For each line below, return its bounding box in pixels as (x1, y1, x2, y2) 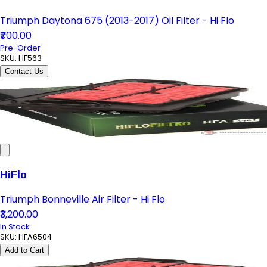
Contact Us (5, 66, 44, 76)
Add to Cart (5, 246, 44, 255)
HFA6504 (18, 232, 52, 243)
